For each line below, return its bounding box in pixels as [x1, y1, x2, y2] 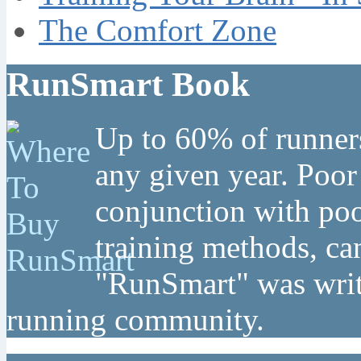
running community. [6, 301, 264, 337]
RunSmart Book [6, 64, 250, 103]
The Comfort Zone [39, 12, 276, 48]
